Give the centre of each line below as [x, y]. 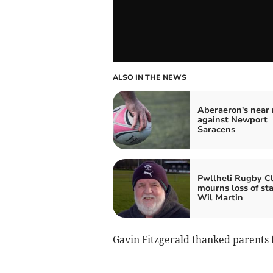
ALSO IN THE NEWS [149, 77]
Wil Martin [220, 197]
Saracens [216, 129]
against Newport [232, 119]
